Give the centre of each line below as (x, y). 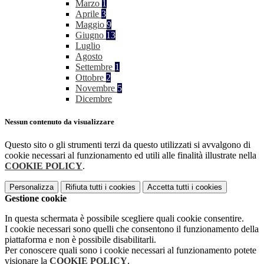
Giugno (91, 35)
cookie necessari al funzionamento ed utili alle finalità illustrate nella (131, 156)
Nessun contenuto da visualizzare (60, 122)
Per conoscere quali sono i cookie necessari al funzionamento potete (131, 250)
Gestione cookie (36, 199)
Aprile (88, 14)
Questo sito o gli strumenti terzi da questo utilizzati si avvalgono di (128, 145)
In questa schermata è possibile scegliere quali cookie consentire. (124, 219)
